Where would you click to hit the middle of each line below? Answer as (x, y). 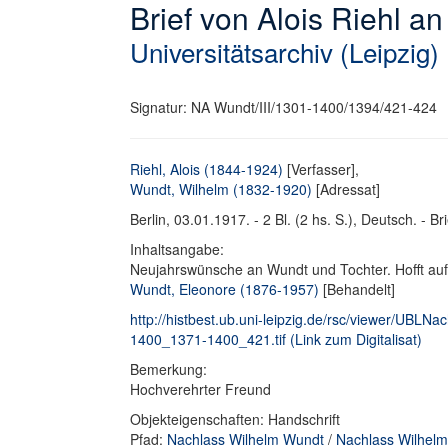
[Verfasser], (321, 169)
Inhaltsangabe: (179, 249)
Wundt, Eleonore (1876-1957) (224, 289)
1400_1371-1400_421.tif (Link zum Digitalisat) (276, 339)
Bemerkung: (170, 369)
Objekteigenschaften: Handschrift (235, 419)
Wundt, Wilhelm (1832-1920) (221, 189)
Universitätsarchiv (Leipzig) (284, 51)
